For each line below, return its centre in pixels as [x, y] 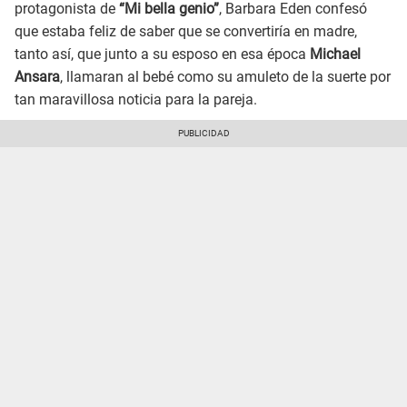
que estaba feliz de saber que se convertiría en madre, [186, 32]
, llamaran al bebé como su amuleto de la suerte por [225, 77]
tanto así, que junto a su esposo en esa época [162, 55]
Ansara [37, 77]
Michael [335, 55]
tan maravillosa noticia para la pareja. [136, 100]
